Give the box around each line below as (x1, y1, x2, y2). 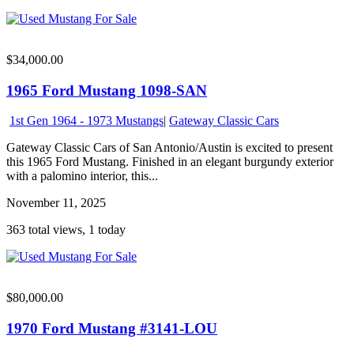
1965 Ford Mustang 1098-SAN (6, 81, 207, 99)
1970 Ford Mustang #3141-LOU (6, 320, 217, 337)
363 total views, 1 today (6, 223, 126, 237)
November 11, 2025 (6, 196, 106, 210)
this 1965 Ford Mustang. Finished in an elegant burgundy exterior (6, 155, 333, 169)
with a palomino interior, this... (6, 169, 158, 183)
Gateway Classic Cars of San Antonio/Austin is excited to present (6, 141, 333, 155)
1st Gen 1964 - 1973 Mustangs (9, 114, 164, 128)
